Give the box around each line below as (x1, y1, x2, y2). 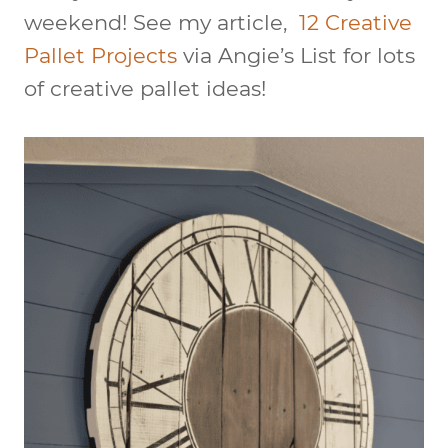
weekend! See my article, (24, 10, 299, 36)
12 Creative (299, 10, 412, 36)
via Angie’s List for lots (177, 43, 415, 69)
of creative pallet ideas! (24, 76, 266, 102)
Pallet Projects (24, 43, 177, 69)
